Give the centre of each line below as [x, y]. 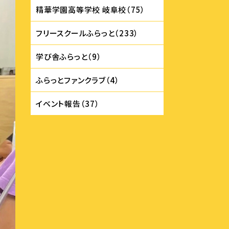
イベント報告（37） [68, 104]
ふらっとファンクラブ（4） [78, 80]
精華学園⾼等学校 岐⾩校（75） [90, 9]
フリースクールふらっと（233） [87, 33]
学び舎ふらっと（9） [69, 56]
